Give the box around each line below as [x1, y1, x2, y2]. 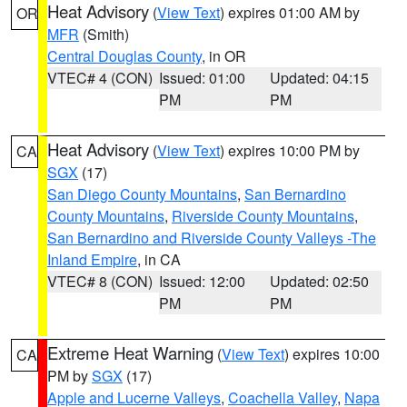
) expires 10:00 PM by [220, 140, 360, 161]
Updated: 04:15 [270, 67, 370, 88]
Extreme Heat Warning [47, 341, 213, 364]
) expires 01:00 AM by [220, 2, 360, 23]
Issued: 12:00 [158, 271, 245, 292]
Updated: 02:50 [270, 271, 370, 292]
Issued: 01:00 [158, 67, 245, 88]
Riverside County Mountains [172, 205, 354, 226]
